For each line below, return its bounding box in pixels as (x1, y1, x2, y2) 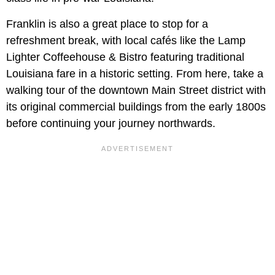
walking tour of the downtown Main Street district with (6, 83, 266, 96)
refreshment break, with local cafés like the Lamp (6, 34, 246, 47)
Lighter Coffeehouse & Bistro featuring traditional (6, 50, 244, 63)
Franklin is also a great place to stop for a (6, 17, 208, 30)
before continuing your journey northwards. (6, 117, 215, 130)
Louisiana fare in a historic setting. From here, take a (6, 67, 263, 80)
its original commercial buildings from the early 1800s (6, 100, 266, 113)
